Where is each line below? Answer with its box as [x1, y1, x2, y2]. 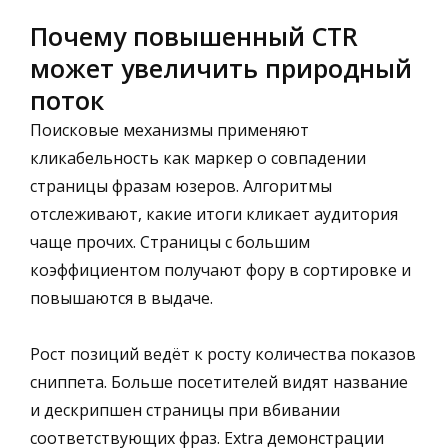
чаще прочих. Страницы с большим [30, 230, 310, 253]
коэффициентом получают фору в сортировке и [30, 258, 411, 281]
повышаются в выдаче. [30, 286, 213, 309]
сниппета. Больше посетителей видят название [30, 370, 408, 393]
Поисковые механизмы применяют [30, 118, 309, 141]
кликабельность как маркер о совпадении [30, 146, 366, 169]
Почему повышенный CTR [30, 18, 358, 53]
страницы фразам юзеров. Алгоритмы [30, 174, 332, 197]
